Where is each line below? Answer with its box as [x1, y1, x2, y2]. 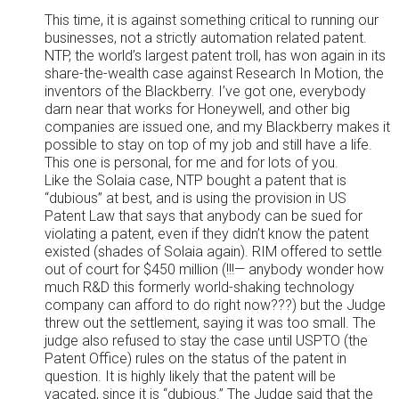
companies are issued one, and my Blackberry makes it [45, 118, 390, 135]
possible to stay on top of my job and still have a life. [45, 136, 372, 153]
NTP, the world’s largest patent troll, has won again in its [45, 47, 386, 64]
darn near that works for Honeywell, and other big [45, 101, 350, 118]
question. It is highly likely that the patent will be [45, 368, 336, 385]
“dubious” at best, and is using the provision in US [45, 190, 346, 207]
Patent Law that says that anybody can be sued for [45, 208, 362, 224]
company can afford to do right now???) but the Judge [45, 297, 386, 313]
